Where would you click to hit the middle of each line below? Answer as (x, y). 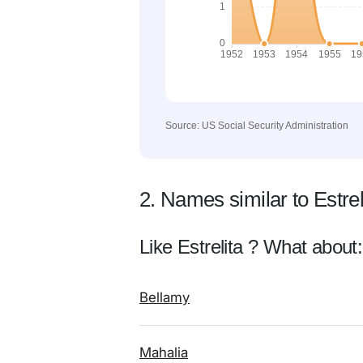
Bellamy (164, 297)
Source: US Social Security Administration (257, 126)
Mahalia (164, 352)
